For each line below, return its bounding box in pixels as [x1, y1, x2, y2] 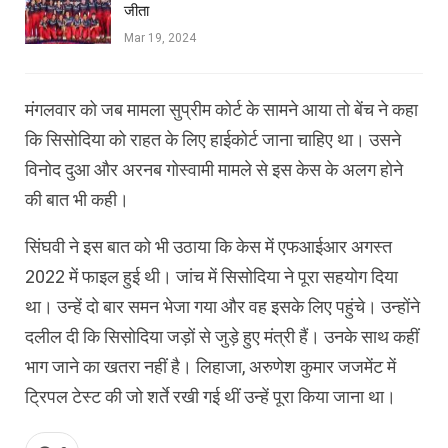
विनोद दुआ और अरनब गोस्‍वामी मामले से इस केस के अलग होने [25, 158, 403, 180]
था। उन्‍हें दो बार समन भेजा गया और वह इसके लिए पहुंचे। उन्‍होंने [25, 295, 420, 317]
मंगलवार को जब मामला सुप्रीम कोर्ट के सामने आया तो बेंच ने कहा [25, 98, 418, 120]
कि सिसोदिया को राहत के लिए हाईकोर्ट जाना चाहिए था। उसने [25, 128, 401, 150]
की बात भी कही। [25, 188, 129, 210]
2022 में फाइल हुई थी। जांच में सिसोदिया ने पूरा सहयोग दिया [25, 265, 398, 287]
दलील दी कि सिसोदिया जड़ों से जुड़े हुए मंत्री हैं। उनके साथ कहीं [25, 325, 419, 347]
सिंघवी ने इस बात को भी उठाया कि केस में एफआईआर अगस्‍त [25, 235, 392, 257]
